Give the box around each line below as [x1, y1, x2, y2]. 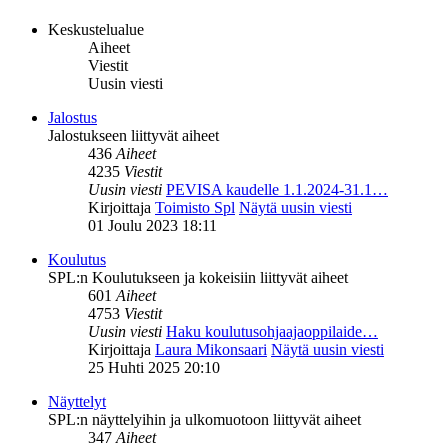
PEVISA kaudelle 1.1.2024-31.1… [166, 181, 388, 199]
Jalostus [48, 109, 97, 127]
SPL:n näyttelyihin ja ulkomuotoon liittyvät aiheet [48, 411, 361, 429]
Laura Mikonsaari [155, 341, 267, 359]
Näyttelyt [48, 393, 106, 411]
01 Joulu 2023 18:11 [88, 217, 217, 235]
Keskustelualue [48, 21, 144, 39]
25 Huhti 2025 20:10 [88, 359, 220, 377]
